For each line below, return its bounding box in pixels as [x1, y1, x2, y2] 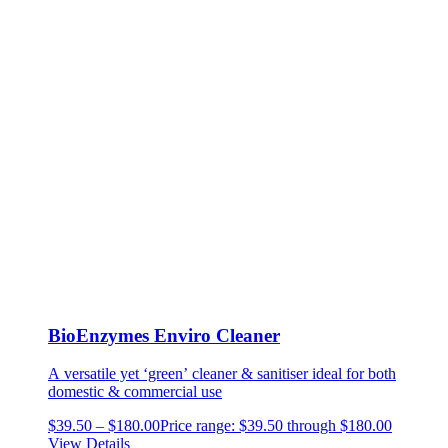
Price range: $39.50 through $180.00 [160, 417, 392, 435]
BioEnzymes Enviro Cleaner [48, 324, 280, 346]
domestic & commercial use [48, 383, 222, 401]
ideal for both [312, 365, 396, 383]
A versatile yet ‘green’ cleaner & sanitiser [48, 365, 312, 383]
